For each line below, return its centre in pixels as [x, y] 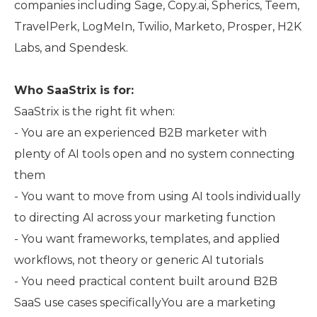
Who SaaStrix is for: [74, 90]
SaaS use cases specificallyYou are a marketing [145, 302]
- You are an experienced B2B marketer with [140, 133]
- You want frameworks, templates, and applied [147, 239]
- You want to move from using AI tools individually [157, 196]
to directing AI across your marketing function [145, 218]
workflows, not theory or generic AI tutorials [139, 260]
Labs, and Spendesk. [71, 48]
